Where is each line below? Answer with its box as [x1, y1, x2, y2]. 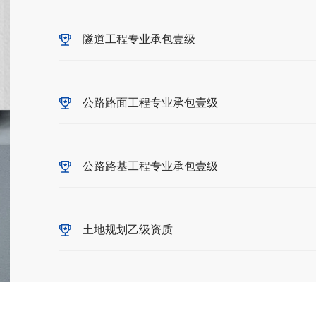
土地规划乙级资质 [83, 221, 173, 237]
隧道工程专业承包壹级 [83, 30, 195, 47]
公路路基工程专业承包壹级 [83, 157, 218, 174]
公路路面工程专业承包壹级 [83, 94, 218, 110]
